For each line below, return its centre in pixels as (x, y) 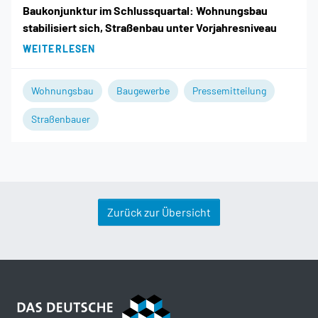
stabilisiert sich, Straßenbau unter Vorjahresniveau (150, 28)
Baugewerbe (143, 91)
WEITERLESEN (59, 49)
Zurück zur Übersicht (159, 212)
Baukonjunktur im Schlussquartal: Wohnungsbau (145, 11)
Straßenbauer (61, 119)
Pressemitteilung (229, 91)
